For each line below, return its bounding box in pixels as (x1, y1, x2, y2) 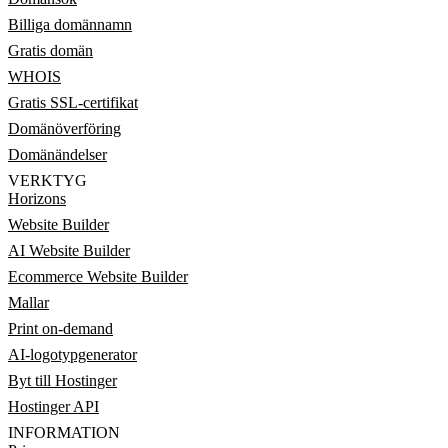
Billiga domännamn (8, 16, 132, 33)
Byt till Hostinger (8, 372, 117, 389)
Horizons (8, 190, 66, 207)
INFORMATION (8, 424, 120, 441)
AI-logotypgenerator (8, 346, 137, 363)
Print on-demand (8, 320, 113, 337)
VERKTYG (8, 172, 87, 189)
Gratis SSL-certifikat (8, 94, 138, 111)
